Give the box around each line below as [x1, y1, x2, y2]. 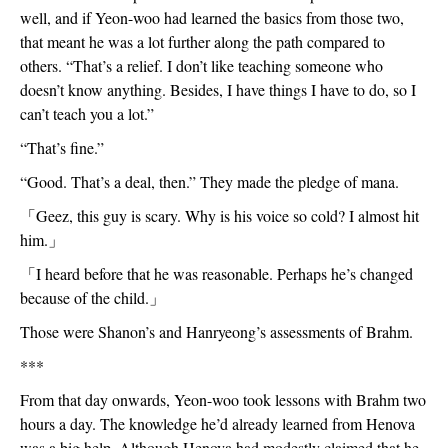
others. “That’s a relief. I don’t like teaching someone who [20, 55, 383, 76]
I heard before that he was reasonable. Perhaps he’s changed [36, 263, 413, 284]
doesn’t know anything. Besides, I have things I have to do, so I [20, 79, 416, 100]
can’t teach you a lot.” [20, 103, 154, 124]
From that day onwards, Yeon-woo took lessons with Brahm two [20, 389, 426, 410]
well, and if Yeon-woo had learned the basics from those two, [20, 7, 404, 28]
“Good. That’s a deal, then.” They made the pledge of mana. [20, 171, 399, 192]
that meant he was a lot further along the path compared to [20, 31, 385, 52]
